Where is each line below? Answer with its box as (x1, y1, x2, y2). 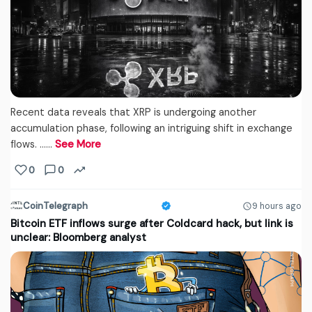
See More (55, 138, 101, 151)
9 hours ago (252, 200, 302, 212)
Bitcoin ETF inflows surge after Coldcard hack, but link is (10, 217, 293, 231)
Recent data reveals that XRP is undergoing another (10, 106, 256, 119)
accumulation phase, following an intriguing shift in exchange (10, 122, 292, 135)
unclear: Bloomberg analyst (10, 231, 146, 245)
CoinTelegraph (23, 200, 88, 212)
